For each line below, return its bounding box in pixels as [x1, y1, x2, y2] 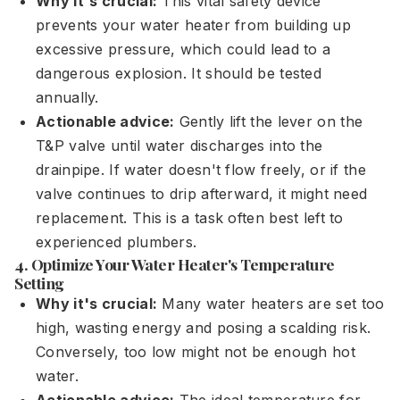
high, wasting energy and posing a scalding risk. [36, 319, 371, 337]
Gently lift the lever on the [174, 112, 363, 130]
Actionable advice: [36, 112, 175, 130]
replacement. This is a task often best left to [36, 209, 344, 227]
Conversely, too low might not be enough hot [36, 343, 355, 361]
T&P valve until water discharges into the [36, 137, 323, 154]
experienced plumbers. [36, 233, 197, 251]
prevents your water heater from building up [36, 16, 351, 34]
